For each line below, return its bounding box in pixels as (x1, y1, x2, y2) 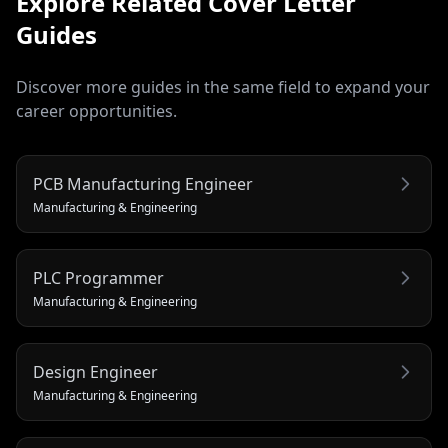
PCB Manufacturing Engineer (33, 173, 253, 195)
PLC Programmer (33, 267, 164, 289)
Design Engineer (33, 361, 158, 383)
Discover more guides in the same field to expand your (16, 76, 430, 98)
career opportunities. (16, 100, 177, 122)
